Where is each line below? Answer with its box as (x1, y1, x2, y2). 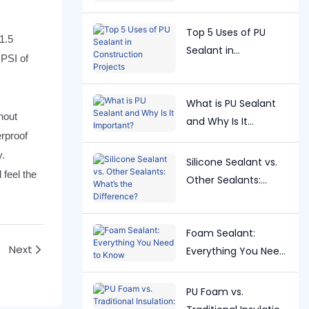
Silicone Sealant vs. (186, 154, 277, 169)
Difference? (186, 208, 243, 223)
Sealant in (186, 43, 234, 57)
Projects (186, 79, 225, 93)
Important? (186, 132, 241, 146)
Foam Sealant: (186, 226, 255, 240)
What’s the (186, 190, 239, 205)
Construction (186, 61, 250, 75)
